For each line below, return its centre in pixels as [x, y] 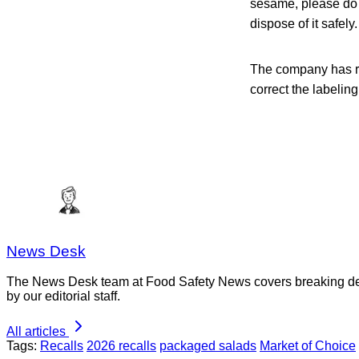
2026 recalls [121, 346]
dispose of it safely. [304, 23]
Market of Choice [308, 346]
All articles [36, 332]
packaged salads [208, 346]
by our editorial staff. [63, 296]
